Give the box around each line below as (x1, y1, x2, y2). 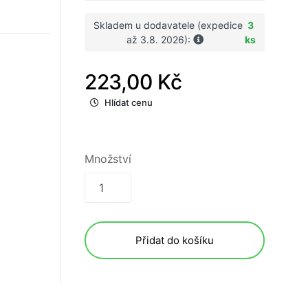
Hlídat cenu (104, 97, 153, 109)
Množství (85, 152, 131, 166)
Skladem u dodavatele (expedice (93, 19, 243, 32)
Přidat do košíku (135, 234, 214, 247)
